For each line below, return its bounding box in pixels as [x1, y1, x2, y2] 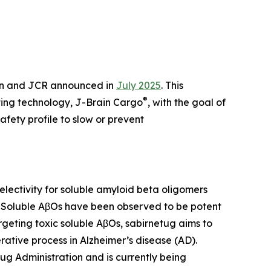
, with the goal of [148, 96, 226, 109]
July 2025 [116, 79, 161, 92]
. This [161, 79, 183, 92]
